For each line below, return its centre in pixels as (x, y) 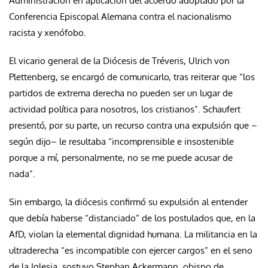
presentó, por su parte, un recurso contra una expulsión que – (133, 125)
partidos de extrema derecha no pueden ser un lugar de (121, 93)
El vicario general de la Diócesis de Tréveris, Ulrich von (119, 60)
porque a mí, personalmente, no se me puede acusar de (121, 157)
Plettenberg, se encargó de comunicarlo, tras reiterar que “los (132, 77)
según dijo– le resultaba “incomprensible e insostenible (121, 141)
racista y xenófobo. (48, 32)
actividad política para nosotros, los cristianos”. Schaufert (125, 109)
